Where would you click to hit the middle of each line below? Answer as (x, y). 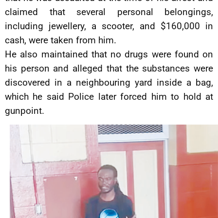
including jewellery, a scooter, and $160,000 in (109, 26)
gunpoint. (25, 111)
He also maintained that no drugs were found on (109, 54)
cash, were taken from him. (61, 40)
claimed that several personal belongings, (109, 12)
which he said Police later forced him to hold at (109, 97)
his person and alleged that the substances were (109, 68)
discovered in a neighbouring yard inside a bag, (109, 82)
